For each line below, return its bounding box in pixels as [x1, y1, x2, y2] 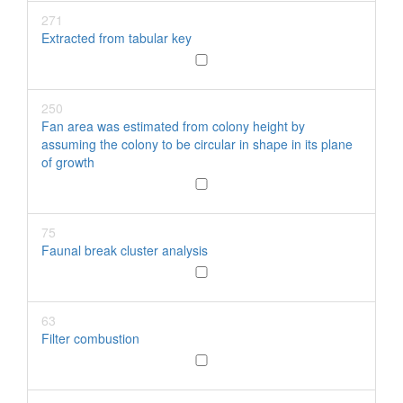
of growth [41, 153, 94, 171]
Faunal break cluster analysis [41, 241, 208, 259]
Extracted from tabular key [41, 29, 192, 47]
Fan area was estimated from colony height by [41, 117, 305, 135]
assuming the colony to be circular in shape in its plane [41, 135, 353, 153]
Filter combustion [41, 329, 139, 347]
